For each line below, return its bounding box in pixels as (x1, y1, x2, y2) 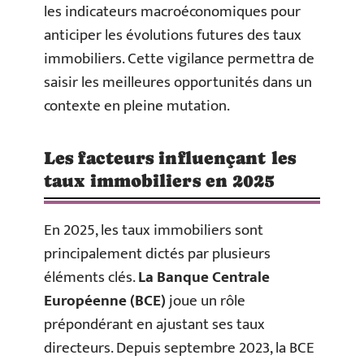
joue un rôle (166, 288, 245, 314)
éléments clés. (44, 264, 138, 290)
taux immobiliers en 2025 (44, 170, 275, 191)
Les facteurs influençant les (44, 147, 296, 168)
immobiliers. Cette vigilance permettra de (44, 45, 314, 71)
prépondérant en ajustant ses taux (44, 311, 265, 337)
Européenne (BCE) (44, 288, 166, 314)
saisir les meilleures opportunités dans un (44, 69, 312, 95)
